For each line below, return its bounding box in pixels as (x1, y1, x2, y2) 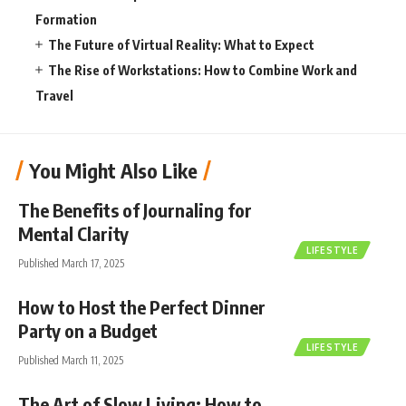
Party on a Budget (18, 318, 158, 342)
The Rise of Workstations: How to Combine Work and (48, 62, 357, 78)
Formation (35, 11, 97, 27)
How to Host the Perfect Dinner (18, 295, 266, 318)
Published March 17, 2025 (18, 256, 124, 270)
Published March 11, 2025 (18, 353, 123, 367)
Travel (35, 87, 73, 103)
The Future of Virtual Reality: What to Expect (48, 36, 314, 53)
